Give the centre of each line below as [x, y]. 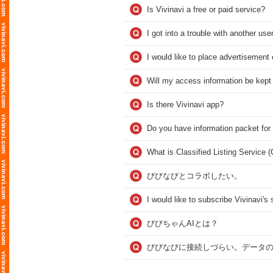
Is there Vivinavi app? [185, 105]
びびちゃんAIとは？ [183, 223]
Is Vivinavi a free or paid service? [206, 9]
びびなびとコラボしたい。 [194, 176]
